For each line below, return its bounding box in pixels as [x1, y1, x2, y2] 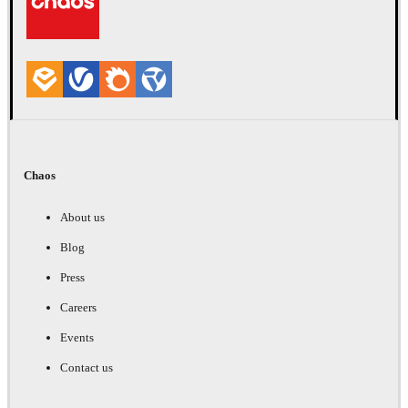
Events [60, 330, 94, 344]
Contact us [60, 360, 113, 374]
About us [60, 209, 105, 224]
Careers [60, 300, 97, 314]
